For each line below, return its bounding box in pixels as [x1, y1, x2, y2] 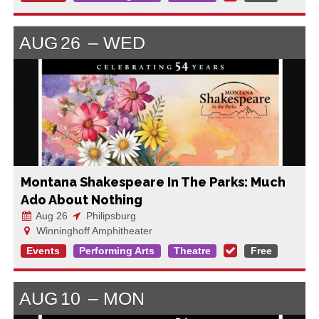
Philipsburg [83, 209, 136, 221]
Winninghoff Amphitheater [33, 224, 152, 236]
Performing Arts [79, 245, 155, 257]
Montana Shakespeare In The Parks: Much [20, 174, 286, 189]
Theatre [173, 245, 211, 257]
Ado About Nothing [20, 192, 142, 207]
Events [26, 245, 61, 257]
